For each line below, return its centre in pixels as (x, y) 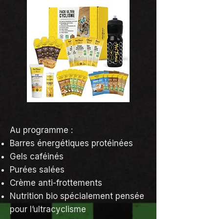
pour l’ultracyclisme (48, 209)
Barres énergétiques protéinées (71, 143)
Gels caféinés (37, 156)
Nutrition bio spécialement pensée (77, 196)
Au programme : (41, 130)
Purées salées (37, 170)
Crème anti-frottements (56, 183)
